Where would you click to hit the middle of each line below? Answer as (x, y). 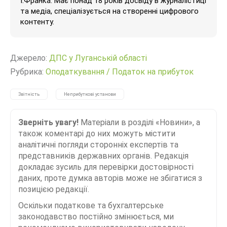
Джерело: (30, 58)
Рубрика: (28, 71)
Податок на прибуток (153, 71)
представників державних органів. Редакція (103, 156)
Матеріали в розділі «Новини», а (139, 122)
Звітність (29, 94)
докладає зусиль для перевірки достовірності (106, 167)
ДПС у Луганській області (98, 58)
